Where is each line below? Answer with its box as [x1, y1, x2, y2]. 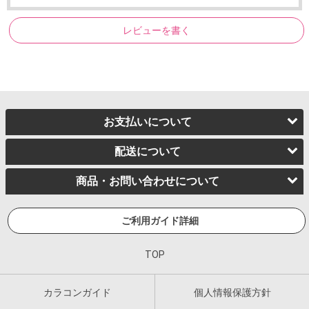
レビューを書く [123, 25, 190, 37]
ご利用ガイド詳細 [121, 215, 199, 227]
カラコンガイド [43, 287, 111, 299]
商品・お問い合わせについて [75, 175, 219, 188]
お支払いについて [103, 115, 192, 129]
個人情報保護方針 [193, 287, 271, 299]
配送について [114, 145, 181, 159]
